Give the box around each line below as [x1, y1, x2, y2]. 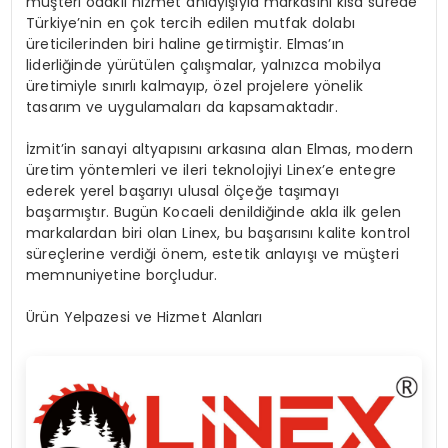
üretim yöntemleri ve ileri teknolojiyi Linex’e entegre [26, 159, 396, 180]
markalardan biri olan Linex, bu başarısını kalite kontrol [26, 222, 411, 243]
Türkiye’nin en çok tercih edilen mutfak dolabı [26, 12, 355, 33]
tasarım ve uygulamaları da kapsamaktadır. [26, 96, 338, 117]
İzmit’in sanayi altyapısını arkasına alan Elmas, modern [26, 138, 414, 159]
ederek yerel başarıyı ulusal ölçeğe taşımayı [26, 180, 339, 201]
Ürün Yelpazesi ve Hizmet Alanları [26, 306, 263, 327]
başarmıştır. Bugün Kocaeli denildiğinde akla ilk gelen [26, 201, 401, 222]
